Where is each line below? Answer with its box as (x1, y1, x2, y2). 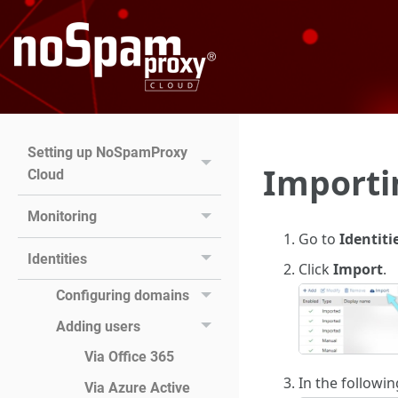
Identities (27, 250, 87, 267)
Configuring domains (55, 287, 189, 305)
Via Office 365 (84, 348, 174, 366)
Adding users (55, 317, 140, 335)
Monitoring (27, 208, 97, 226)
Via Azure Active (84, 378, 190, 396)
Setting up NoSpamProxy (27, 143, 187, 161)
